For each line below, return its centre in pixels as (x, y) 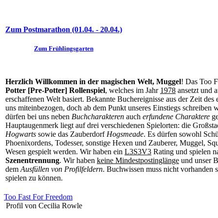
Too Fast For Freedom (38, 197)
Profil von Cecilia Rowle (44, 206)
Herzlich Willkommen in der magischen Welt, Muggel (93, 82)
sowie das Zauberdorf (71, 134)
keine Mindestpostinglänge (138, 160)
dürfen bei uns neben (38, 117)
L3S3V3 (138, 152)
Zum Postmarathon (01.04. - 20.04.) (64, 30)
